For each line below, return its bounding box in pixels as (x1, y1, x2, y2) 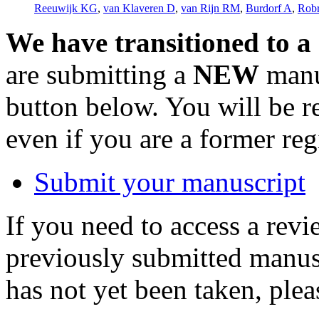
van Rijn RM (181, 1, 240, 14)
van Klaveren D (103, 1, 175, 14)
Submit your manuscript (34, 166, 305, 197)
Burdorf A (246, 1, 292, 14)
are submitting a (6, 58, 193, 90)
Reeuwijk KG (34, 1, 98, 14)
